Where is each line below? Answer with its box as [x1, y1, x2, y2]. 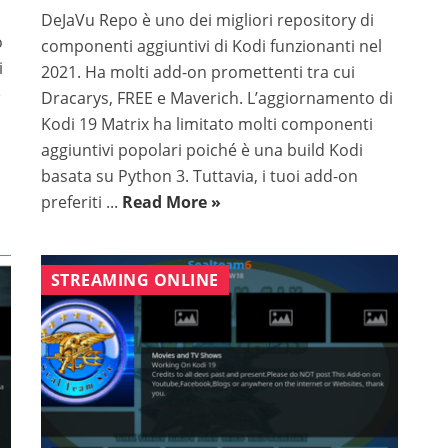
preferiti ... [40, 191, 122, 214]
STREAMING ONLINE [50, 269, 219, 292]
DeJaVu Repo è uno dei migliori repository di [40, 9, 374, 32]
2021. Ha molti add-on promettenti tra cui [40, 61, 355, 84]
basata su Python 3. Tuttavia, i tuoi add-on [40, 165, 358, 188]
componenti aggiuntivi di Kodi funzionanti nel [40, 35, 382, 58]
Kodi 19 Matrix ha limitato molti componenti [40, 113, 373, 136]
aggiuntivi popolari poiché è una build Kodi [40, 139, 363, 162]
